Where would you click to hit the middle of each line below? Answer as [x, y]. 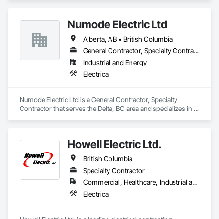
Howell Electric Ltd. [115, 144]
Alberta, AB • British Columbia [128, 39]
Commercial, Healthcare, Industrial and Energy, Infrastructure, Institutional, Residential [195, 182]
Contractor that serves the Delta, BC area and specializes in [106, 108]
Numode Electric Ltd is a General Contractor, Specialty [99, 99]
